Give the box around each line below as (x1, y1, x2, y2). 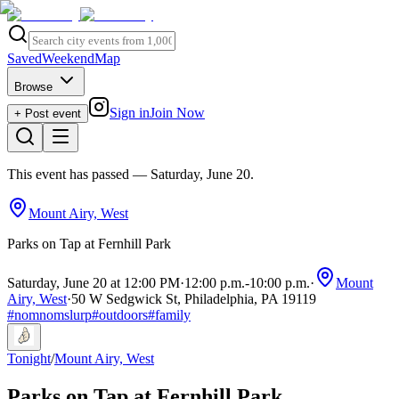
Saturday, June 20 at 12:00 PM (7, 275, 180, 290)
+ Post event (14, 107, 81, 120)
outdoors (99, 307, 148, 322)
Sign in (110, 105, 150, 120)
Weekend (42, 51, 94, 66)
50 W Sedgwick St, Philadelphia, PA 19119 (71, 291, 316, 306)
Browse (14, 80, 56, 94)
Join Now (150, 105, 205, 120)
